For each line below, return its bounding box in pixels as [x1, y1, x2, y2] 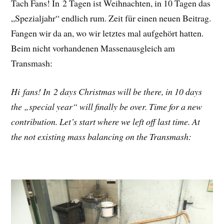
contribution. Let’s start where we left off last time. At [11, 115, 200, 127]
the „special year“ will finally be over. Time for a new [11, 100, 202, 112]
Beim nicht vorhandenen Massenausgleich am [11, 41, 175, 54]
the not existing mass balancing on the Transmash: [11, 130, 192, 142]
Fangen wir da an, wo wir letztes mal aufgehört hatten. [11, 26, 204, 39]
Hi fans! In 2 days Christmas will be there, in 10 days [11, 85, 202, 97]
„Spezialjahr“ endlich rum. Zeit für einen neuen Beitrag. [11, 11, 211, 24]
